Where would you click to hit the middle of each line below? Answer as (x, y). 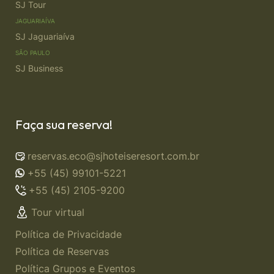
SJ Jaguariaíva (45, 36)
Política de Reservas (62, 251)
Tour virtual (58, 212)
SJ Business (39, 68)
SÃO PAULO (33, 53)
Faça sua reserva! (64, 124)
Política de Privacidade (68, 234)
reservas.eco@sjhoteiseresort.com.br (113, 156)
